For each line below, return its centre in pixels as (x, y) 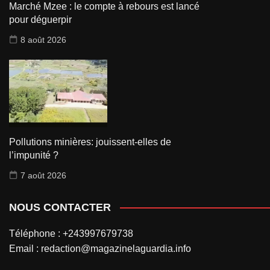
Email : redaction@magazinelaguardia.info (100, 248)
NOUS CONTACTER (60, 207)
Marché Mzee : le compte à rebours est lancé (104, 7)
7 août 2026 (43, 175)
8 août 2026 (43, 40)
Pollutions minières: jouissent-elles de (90, 142)
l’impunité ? (34, 155)
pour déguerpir (40, 20)
